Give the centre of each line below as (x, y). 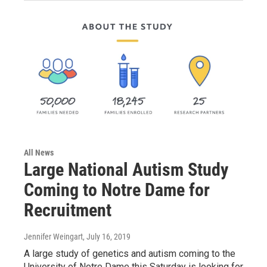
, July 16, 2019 (107, 237)
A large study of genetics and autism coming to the (130, 254)
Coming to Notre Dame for (117, 190)
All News (39, 153)
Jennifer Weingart (53, 237)
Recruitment (68, 210)
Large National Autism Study (126, 170)
